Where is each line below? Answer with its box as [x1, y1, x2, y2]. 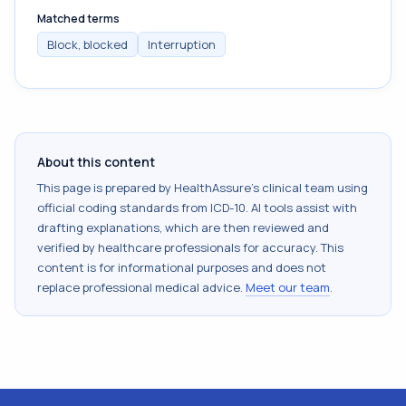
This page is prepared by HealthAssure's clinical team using [37, 179, 368, 196]
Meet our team [246, 279, 330, 295]
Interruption [148, 36, 216, 53]
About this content [37, 153, 155, 170]
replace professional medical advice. [37, 279, 243, 295]
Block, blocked [47, 36, 128, 53]
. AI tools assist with [246, 199, 357, 216]
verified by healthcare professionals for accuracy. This [37, 239, 343, 256]
